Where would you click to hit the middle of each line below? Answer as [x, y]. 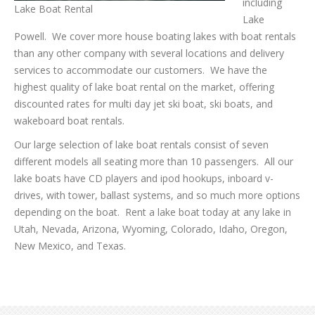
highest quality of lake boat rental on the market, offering [144, 87]
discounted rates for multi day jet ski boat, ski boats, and [143, 104]
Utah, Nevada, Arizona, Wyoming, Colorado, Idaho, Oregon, [151, 229]
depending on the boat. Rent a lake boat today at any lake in [153, 212]
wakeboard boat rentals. [69, 121]
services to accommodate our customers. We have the [141, 70]
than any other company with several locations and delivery [149, 53]
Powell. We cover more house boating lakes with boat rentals [155, 36]
